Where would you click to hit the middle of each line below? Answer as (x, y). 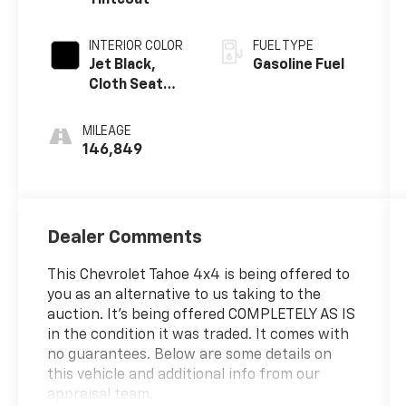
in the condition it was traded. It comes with (198, 336)
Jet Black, (123, 65)
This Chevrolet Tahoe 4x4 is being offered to (199, 276)
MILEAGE (107, 131)
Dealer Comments (125, 238)
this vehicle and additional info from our (184, 376)
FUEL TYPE (283, 46)
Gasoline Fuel (298, 65)
